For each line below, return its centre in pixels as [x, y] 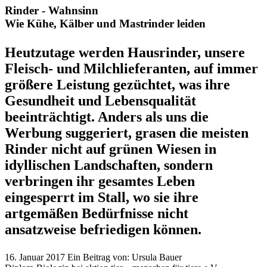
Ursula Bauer [157, 257]
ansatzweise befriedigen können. [103, 229]
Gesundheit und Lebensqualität [100, 100]
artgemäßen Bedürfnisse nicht [97, 213]
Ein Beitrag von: [98, 257]
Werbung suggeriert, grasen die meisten [127, 133]
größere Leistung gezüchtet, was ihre [117, 84]
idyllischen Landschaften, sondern [109, 165]
